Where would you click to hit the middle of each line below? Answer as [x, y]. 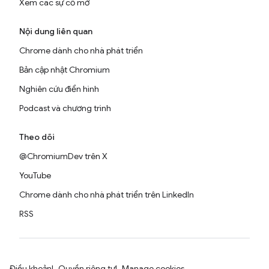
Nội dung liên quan [56, 32]
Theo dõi [37, 137]
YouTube [35, 176]
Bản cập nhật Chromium [65, 70]
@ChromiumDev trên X [63, 156]
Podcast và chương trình [65, 108]
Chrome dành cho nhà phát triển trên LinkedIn [107, 195]
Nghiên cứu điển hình [59, 89]
